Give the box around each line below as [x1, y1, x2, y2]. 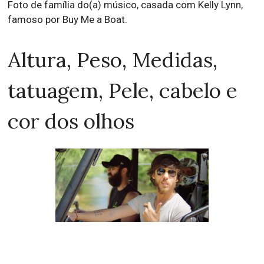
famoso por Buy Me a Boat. [8, 13, 128, 25]
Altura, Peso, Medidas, [8, 46, 218, 73]
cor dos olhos [8, 107, 135, 134]
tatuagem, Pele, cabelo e [8, 77, 238, 104]
